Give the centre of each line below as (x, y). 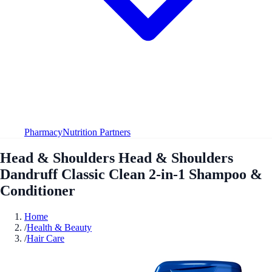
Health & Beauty (59, 227)
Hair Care (46, 238)
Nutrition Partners (97, 132)
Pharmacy (43, 132)
